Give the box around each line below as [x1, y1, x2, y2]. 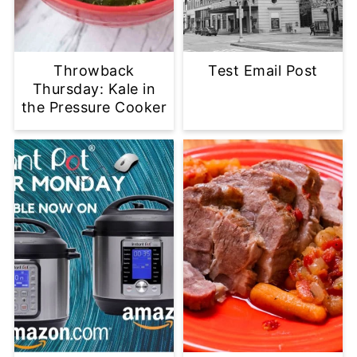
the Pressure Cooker [21, 98, 167, 116]
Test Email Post [208, 61, 318, 79]
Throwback [53, 61, 135, 79]
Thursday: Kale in [32, 80, 156, 97]
